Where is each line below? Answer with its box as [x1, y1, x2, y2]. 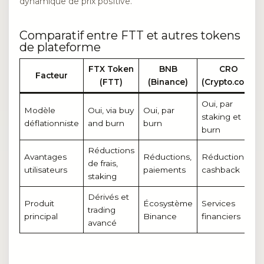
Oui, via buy [87, 105, 134, 115]
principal [24, 211, 58, 221]
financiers [201, 211, 240, 221]
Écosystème [143, 198, 193, 208]
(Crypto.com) [202, 77, 255, 87]
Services [201, 198, 235, 208]
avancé [87, 217, 117, 227]
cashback [201, 164, 240, 174]
